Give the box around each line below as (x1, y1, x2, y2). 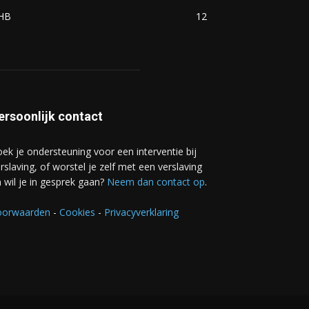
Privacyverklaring (104, 205, 179, 219)
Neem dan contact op (107, 175, 205, 188)
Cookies (59, 205, 95, 219)
